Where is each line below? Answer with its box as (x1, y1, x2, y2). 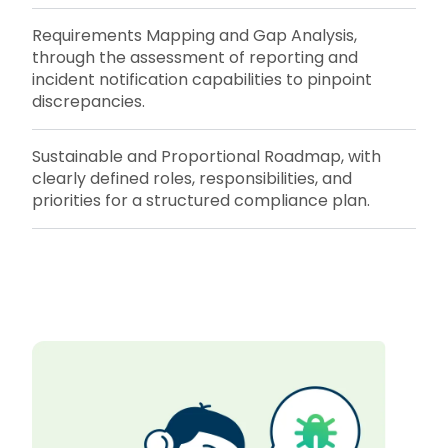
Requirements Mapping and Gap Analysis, (32, 24, 357, 48)
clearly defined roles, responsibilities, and (32, 167, 352, 191)
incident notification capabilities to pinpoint (32, 68, 372, 92)
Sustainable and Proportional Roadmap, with (32, 145, 381, 169)
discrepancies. (32, 90, 145, 114)
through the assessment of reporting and (32, 46, 358, 70)
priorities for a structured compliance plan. (32, 189, 370, 213)
